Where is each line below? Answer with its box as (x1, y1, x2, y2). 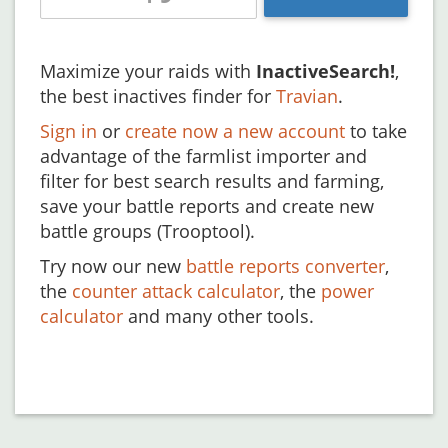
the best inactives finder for (40, 84, 276, 108)
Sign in (40, 119, 97, 143)
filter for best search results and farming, (40, 169, 384, 193)
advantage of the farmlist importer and (40, 144, 367, 168)
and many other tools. (123, 304, 314, 328)
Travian (276, 84, 338, 108)
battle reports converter (186, 254, 385, 278)
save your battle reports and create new (40, 194, 374, 218)
